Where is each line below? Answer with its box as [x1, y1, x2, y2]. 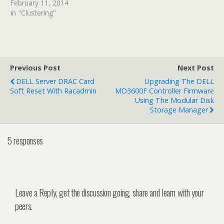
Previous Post [10, 63, 60, 73]
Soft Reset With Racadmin [10, 86, 96, 96]
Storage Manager [150, 105, 208, 115]
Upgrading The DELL [144, 76, 214, 86]
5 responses [7, 133, 43, 147]
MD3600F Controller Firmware [115, 86, 214, 96]
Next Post [177, 63, 214, 73]
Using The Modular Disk [135, 95, 214, 105]
